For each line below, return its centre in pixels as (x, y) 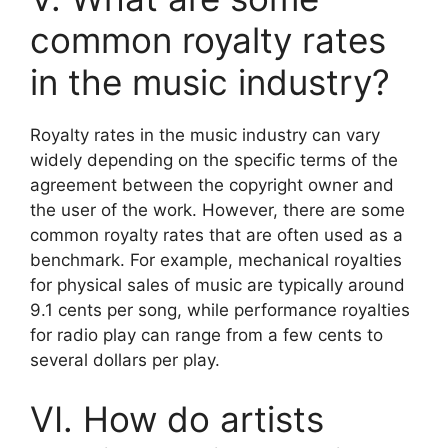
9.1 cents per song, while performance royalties (220, 309)
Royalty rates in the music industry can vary (205, 134)
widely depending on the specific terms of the (214, 159)
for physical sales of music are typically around (217, 284)
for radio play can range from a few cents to (206, 334)
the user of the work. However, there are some (217, 209)
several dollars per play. (125, 359)
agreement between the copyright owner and (212, 184)
